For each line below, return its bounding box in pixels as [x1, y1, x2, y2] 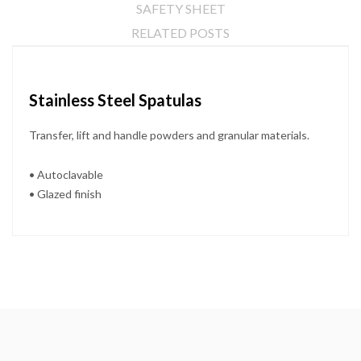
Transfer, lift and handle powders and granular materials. [29, 127, 312, 142]
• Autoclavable [29, 167, 103, 181]
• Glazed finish [29, 186, 102, 201]
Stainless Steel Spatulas [29, 89, 201, 110]
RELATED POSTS [131, 24, 230, 40]
